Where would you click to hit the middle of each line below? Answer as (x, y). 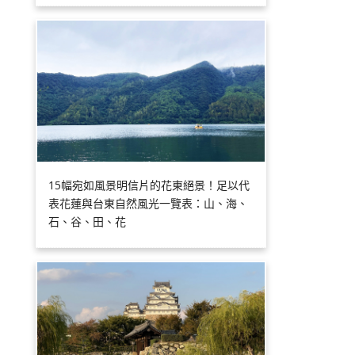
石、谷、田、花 (88, 221)
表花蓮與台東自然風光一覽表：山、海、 (149, 203)
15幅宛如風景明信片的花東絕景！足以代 (149, 185)
